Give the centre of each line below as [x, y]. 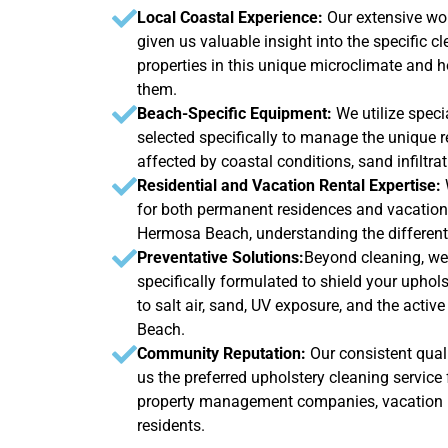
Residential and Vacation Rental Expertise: [291, 185]
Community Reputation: [221, 353]
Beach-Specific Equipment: [234, 113]
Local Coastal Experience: [232, 17]
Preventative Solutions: [220, 257]
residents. [171, 425]
